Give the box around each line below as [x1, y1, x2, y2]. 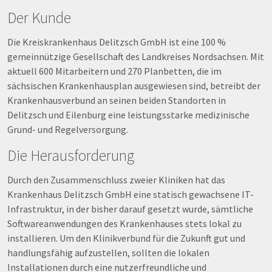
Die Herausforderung [7, 145, 134, 165]
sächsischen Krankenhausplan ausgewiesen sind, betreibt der [7, 79, 260, 92]
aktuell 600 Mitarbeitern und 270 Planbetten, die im [7, 64, 222, 77]
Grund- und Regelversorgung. [7, 123, 128, 135]
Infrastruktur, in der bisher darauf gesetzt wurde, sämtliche [7, 202, 253, 215]
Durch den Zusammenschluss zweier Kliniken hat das [7, 173, 225, 186]
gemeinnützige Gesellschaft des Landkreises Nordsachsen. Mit [7, 50, 264, 63]
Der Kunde [7, 8, 71, 27]
